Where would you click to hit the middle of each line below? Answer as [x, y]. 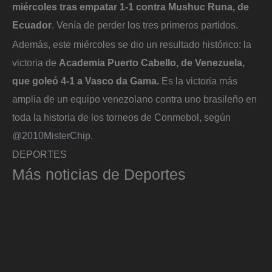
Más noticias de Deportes [99, 174]
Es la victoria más [199, 80]
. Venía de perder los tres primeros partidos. [146, 25]
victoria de [36, 62]
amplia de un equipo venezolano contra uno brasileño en [134, 99]
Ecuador [32, 25]
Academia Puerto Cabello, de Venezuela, [152, 62]
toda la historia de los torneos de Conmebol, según [121, 117]
